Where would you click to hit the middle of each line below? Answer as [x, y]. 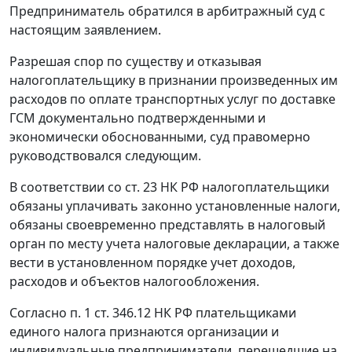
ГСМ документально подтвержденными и [137, 118]
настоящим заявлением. [85, 30]
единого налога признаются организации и [144, 332]
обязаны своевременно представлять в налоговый [167, 225]
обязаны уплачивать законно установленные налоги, [175, 206]
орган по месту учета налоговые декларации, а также [174, 244]
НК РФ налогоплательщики [243, 187]
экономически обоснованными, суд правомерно [160, 137]
